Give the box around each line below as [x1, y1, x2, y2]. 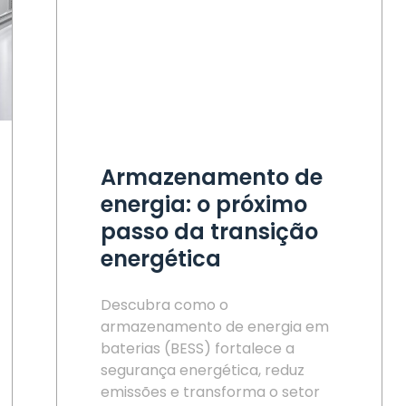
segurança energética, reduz [101, 360, 304, 381]
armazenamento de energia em [101, 316, 329, 337]
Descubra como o [101, 295, 228, 315]
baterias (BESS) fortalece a [101, 338, 295, 359]
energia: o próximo [101, 189, 307, 219]
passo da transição [101, 217, 318, 246]
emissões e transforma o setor [101, 382, 320, 402]
